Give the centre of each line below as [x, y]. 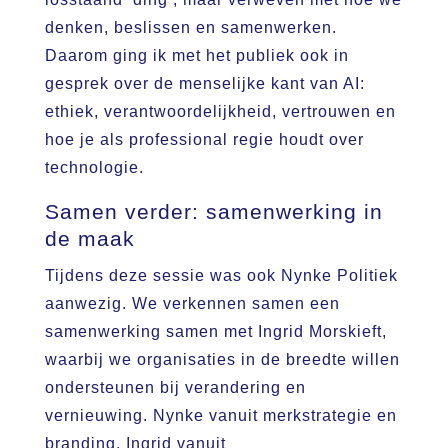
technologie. [94, 167]
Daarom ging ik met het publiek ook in [196, 55]
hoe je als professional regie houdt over [204, 139]
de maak [89, 238]
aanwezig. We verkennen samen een [192, 303]
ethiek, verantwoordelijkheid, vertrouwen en [220, 111]
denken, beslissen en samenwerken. [190, 27]
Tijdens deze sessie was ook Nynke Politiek [221, 275]
